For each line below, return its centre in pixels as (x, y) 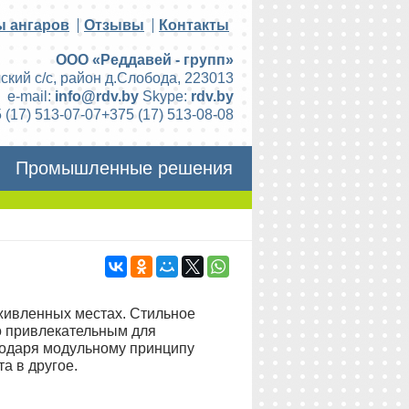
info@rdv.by (97, 96)
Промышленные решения (125, 168)
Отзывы (114, 25)
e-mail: (31, 96)
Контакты (194, 25)
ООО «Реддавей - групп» (145, 60)
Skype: (165, 96)
